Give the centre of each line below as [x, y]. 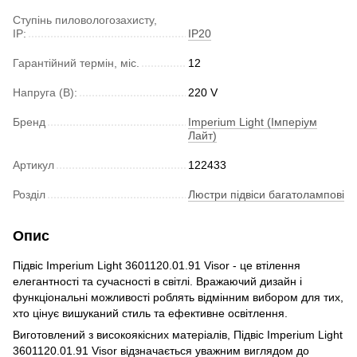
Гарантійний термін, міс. [76, 63]
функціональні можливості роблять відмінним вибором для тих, [178, 297]
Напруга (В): [45, 92]
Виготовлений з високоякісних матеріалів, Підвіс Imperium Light [178, 334]
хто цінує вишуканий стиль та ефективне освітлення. [150, 313]
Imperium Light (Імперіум [253, 122]
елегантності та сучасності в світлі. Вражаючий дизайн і [157, 281]
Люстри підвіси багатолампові [266, 194]
